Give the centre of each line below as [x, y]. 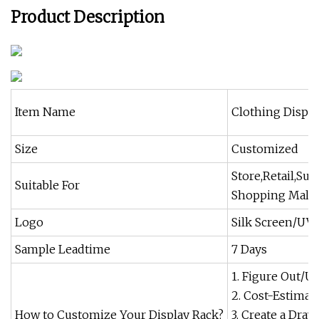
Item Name [45, 112]
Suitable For [47, 185]
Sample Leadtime [63, 249]
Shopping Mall [272, 195]
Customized [265, 149]
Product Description [88, 17]
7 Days [249, 249]
